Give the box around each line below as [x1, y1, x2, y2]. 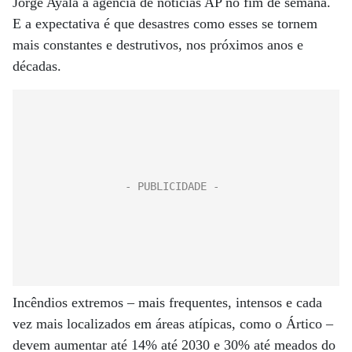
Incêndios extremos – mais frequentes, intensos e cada [13, 295, 322, 310]
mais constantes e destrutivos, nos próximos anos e [13, 37, 303, 53]
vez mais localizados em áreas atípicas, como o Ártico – [13, 316, 333, 332]
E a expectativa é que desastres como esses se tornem [13, 16, 317, 31]
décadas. [13, 58, 61, 74]
